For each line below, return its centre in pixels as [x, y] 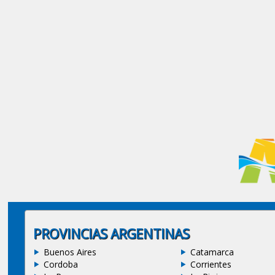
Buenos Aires [70, 252]
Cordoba [60, 264]
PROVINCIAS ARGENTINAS [111, 234]
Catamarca [212, 252]
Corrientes [211, 264]
